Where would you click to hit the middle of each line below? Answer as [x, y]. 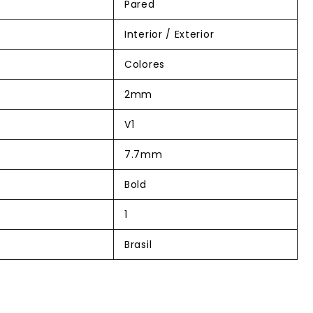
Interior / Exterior [169, 34]
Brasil [138, 245]
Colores [145, 64]
